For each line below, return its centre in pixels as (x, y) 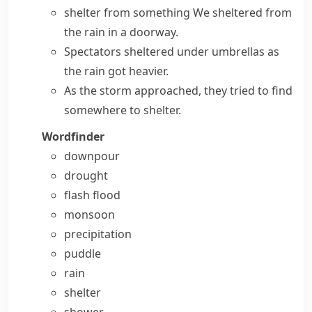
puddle (83, 253)
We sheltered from (242, 13)
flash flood (92, 195)
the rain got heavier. (116, 71)
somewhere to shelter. (123, 110)
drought (86, 175)
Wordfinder (73, 136)
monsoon (89, 214)
